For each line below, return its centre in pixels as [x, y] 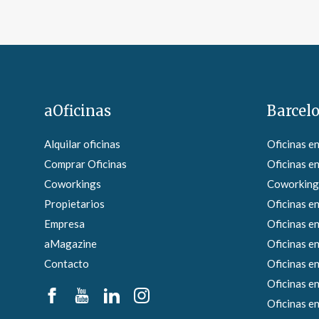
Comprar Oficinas [85, 164]
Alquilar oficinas [82, 144]
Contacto [67, 264]
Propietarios [74, 204]
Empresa [64, 224]
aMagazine [70, 244]
